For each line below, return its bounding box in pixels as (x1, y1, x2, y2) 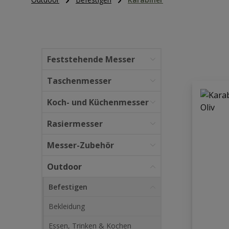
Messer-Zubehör (47, 140, 114, 151)
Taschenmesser (47, 75, 111, 86)
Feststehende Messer (47, 54, 135, 65)
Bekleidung (49, 201, 85, 211)
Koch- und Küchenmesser (47, 97, 149, 108)
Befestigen (49, 182, 87, 192)
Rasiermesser (47, 118, 103, 129)
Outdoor (47, 161, 82, 172)
